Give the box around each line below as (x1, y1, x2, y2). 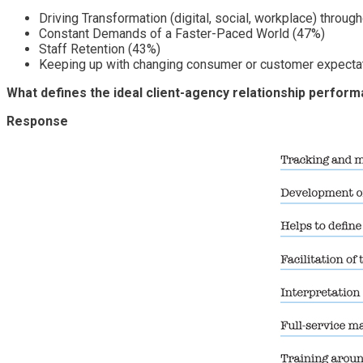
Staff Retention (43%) (39, 41, 160, 57)
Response (6, 113, 68, 129)
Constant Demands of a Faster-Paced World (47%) (39, 25, 328, 41)
